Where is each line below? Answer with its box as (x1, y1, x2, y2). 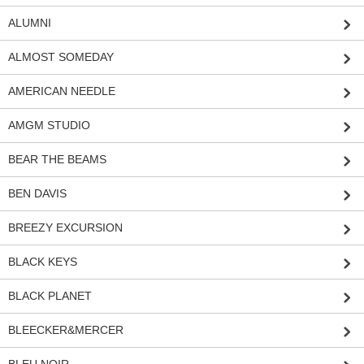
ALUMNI (8, 16, 51, 30)
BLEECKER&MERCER (8, 323, 123, 337)
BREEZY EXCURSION (8, 221, 123, 235)
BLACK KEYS (8, 255, 77, 269)
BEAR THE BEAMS (8, 153, 106, 167)
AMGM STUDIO (8, 119, 90, 132)
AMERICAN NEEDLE (8, 84, 115, 98)
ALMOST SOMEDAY (8, 50, 114, 64)
